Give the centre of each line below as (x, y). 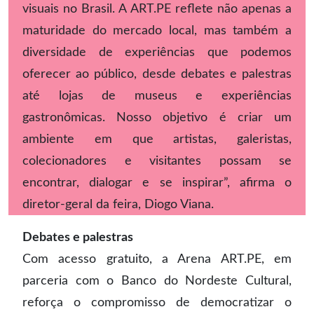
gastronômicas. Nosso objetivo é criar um (157, 117)
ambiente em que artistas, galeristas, (157, 139)
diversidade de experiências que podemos (157, 52)
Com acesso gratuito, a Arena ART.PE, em (157, 259)
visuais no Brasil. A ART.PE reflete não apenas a (157, 9)
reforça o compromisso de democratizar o (157, 302)
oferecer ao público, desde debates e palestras (157, 74)
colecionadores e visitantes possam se (157, 161)
